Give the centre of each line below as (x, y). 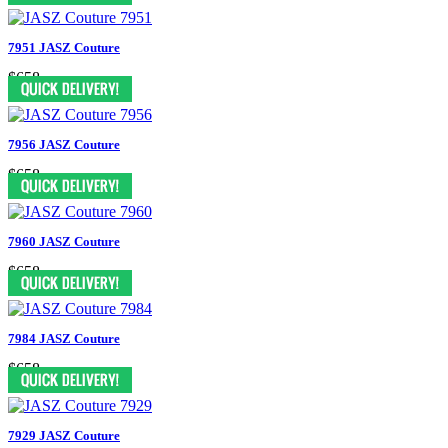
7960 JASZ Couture (64, 241)
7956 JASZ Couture (64, 144)
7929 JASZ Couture (64, 435)
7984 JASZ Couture (64, 338)
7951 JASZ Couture (64, 47)
